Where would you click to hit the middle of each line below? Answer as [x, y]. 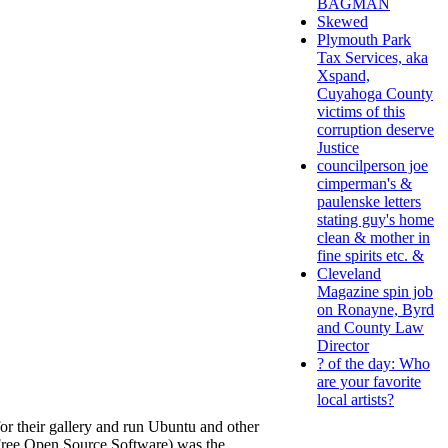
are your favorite [369, 382]
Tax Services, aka [372, 58]
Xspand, [343, 76]
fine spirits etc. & [370, 256]
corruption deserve [375, 130]
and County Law [370, 328]
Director [343, 346]
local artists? [355, 400]
